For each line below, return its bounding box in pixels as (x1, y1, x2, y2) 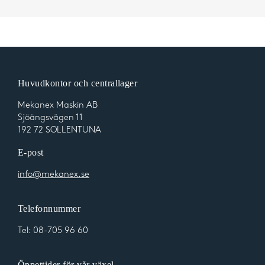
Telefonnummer (17, 203, 81, 214)
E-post (17, 147, 44, 158)
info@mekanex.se (17, 170, 89, 179)
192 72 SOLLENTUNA (17, 126, 101, 135)
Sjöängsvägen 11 (17, 114, 83, 122)
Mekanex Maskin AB (17, 101, 98, 110)
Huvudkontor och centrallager (17, 78, 138, 89)
